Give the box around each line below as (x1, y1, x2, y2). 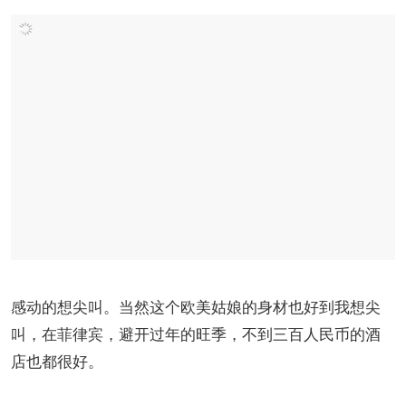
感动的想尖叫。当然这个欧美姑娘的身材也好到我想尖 (11, 295, 381, 318)
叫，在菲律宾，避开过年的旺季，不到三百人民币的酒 (11, 322, 381, 345)
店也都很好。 (11, 349, 103, 372)
